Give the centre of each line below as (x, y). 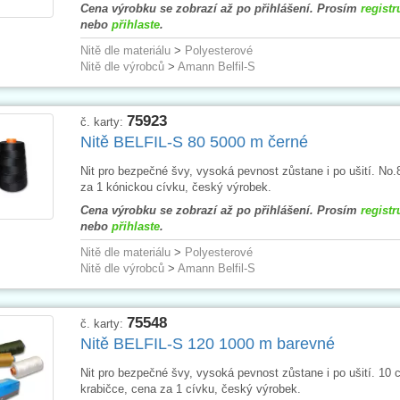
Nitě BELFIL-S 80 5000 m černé (194, 142)
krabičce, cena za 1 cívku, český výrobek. (190, 388)
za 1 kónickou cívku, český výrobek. (175, 187)
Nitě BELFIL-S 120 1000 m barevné (207, 343)
